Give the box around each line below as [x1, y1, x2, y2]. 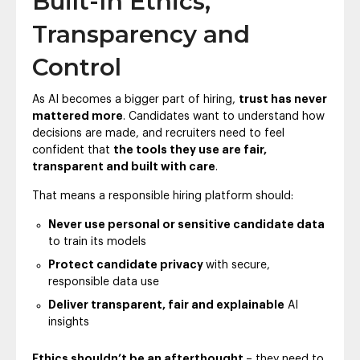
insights [48, 317, 89, 329]
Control [32, 53, 121, 82]
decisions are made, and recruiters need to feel [32, 128, 284, 140]
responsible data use [48, 276, 159, 288]
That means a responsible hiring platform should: [32, 190, 293, 202]
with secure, [206, 260, 270, 272]
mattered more [32, 111, 123, 123]
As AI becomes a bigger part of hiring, [32, 94, 239, 106]
